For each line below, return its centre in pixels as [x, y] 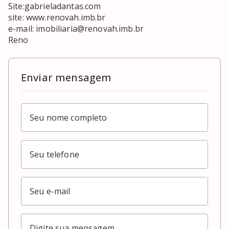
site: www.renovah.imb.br [57, 18]
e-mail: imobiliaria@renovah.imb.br [76, 29]
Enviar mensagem [66, 78]
